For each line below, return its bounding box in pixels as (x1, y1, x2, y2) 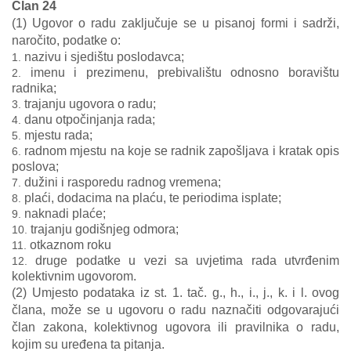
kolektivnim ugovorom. (12, 270, 136, 283)
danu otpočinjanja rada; (24, 113, 155, 126)
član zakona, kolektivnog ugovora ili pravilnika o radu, (12, 320, 339, 334)
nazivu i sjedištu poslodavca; (24, 50, 184, 63)
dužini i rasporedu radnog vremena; (24, 175, 221, 189)
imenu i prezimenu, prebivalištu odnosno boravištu (30, 66, 340, 79)
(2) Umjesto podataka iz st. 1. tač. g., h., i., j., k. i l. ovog (12, 286, 339, 299)
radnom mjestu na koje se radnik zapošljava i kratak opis (24, 144, 340, 157)
